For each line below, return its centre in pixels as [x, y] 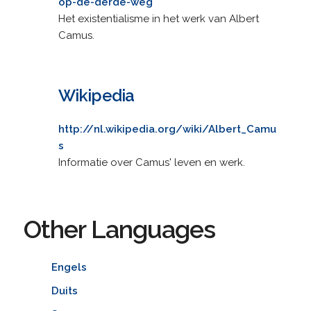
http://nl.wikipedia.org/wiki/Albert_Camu [167, 129]
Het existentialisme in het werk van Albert [158, 18]
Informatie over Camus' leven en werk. [151, 162]
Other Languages [119, 229]
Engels [69, 267]
